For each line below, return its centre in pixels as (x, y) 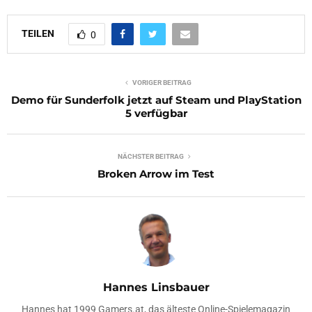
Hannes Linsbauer (156, 288)
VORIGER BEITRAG (162, 83)
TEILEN (38, 33)
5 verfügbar (156, 114)
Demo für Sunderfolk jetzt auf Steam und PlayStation (156, 100)
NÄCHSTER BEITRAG (150, 157)
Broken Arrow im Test (156, 174)
